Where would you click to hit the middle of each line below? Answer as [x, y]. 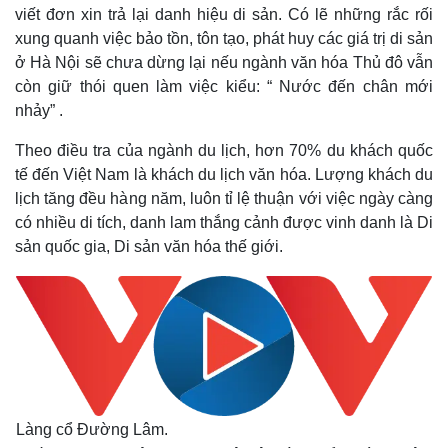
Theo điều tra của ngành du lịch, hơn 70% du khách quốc [224, 150]
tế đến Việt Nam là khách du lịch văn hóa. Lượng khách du [224, 174]
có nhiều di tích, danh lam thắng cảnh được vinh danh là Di [224, 222]
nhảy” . [39, 110]
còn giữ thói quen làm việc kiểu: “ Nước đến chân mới [224, 86]
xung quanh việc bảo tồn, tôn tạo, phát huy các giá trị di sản [224, 38]
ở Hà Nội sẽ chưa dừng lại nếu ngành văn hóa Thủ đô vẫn [224, 62]
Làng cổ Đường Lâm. [92, 429]
